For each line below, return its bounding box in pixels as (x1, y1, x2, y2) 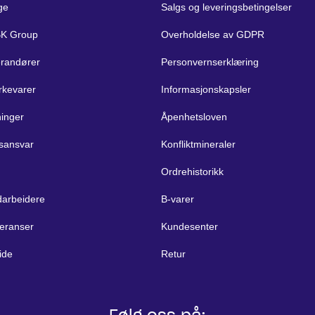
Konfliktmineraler (160, 139, 236, 150)
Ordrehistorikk (160, 166, 224, 177)
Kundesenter (160, 221, 218, 232)
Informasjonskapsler (160, 84, 251, 95)
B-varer (160, 193, 194, 205)
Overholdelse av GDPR (160, 29, 264, 40)
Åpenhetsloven (160, 111, 227, 122)
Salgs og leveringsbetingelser (160, 1, 292, 13)
